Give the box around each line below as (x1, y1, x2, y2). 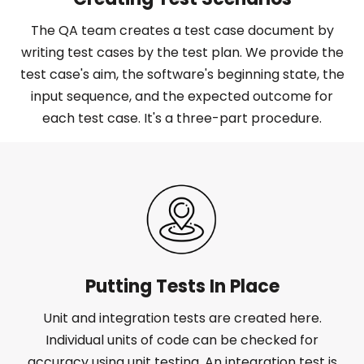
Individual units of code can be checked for (45, 331, 318, 350)
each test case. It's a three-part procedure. (42, 109, 322, 128)
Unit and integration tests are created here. (42, 309, 322, 328)
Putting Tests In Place (84, 274, 279, 300)
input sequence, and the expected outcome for (31, 87, 333, 106)
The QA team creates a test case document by (30, 21, 334, 41)
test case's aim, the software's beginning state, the (19, 65, 344, 84)
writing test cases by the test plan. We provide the (20, 43, 344, 63)
